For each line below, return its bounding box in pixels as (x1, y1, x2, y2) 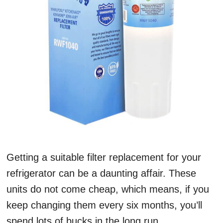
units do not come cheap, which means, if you (6, 184, 209, 195)
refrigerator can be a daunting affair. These (6, 168, 196, 179)
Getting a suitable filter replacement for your (6, 152, 201, 163)
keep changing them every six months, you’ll (6, 200, 202, 211)
